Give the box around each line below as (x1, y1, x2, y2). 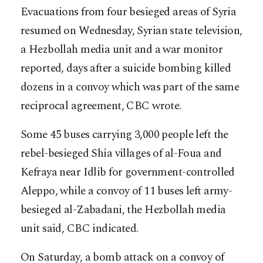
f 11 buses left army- (138, 183, 232, 200)
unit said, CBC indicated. (21, 220, 139, 238)
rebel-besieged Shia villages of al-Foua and (21, 145, 222, 163)
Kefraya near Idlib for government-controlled (21, 164, 235, 181)
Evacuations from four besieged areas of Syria (21, 4, 237, 21)
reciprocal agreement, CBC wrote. (21, 97, 181, 115)
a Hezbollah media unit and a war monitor (21, 41, 223, 59)
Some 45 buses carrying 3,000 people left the (21, 126, 228, 144)
